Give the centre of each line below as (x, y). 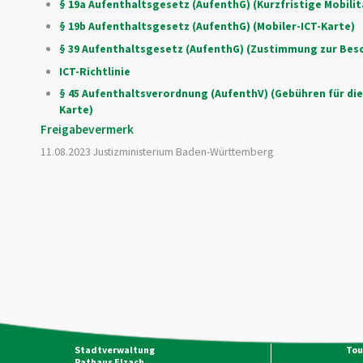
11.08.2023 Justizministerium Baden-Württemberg (157, 152)
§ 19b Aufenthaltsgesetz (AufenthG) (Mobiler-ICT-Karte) (207, 26)
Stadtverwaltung (114, 349)
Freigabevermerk (87, 129)
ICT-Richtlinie (94, 71)
